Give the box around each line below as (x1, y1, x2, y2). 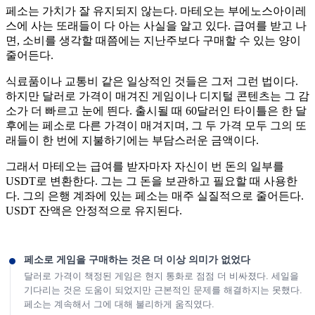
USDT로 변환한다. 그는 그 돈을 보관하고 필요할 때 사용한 (6, 174, 297, 187)
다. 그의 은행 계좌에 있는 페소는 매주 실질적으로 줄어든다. (6, 189, 304, 202)
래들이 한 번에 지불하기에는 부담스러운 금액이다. (6, 134, 259, 146)
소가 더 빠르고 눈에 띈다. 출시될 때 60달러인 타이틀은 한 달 (6, 104, 307, 117)
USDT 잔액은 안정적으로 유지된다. (6, 204, 182, 217)
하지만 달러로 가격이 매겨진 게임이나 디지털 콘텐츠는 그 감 (6, 89, 309, 102)
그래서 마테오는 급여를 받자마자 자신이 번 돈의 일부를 (6, 160, 284, 172)
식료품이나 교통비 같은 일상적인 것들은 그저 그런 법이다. (6, 75, 298, 87)
